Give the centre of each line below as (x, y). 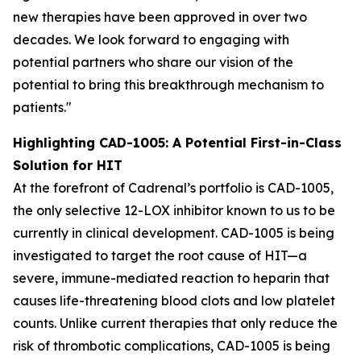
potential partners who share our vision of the (153, 62)
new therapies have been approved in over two (160, 17)
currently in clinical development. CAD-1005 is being (174, 233)
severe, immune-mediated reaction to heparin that (171, 278)
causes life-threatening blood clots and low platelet (174, 301)
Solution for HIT (68, 165)
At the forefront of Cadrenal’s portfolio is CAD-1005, (173, 188)
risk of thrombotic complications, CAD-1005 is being (172, 346)
